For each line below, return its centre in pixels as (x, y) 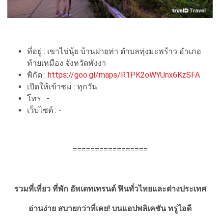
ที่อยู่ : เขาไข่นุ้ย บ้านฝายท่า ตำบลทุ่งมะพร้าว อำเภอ (114, 52)
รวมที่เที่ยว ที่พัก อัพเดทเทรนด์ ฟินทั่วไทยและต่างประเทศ (110, 189)
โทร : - (38, 99)
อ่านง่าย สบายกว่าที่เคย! (70, 209)
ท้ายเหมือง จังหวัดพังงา (67, 63)
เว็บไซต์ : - (44, 110)
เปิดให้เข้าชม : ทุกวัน (62, 87)
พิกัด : (37, 75)
